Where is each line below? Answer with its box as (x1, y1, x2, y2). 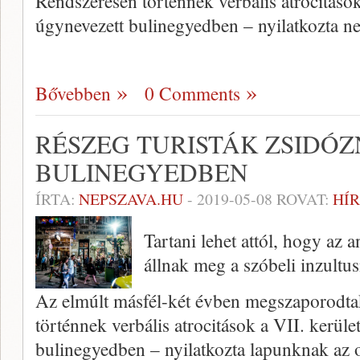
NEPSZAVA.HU (79, 188, 183, 211)
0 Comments (145, 80, 240, 107)
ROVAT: (272, 188, 333, 211)
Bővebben (35, 80, 111, 107)
